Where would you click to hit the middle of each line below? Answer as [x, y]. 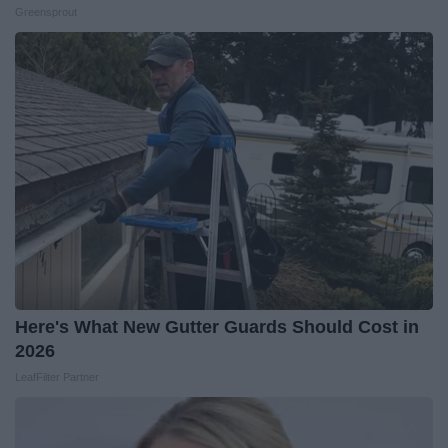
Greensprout [46, 11]
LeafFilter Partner [57, 376]
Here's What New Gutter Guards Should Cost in [217, 326]
